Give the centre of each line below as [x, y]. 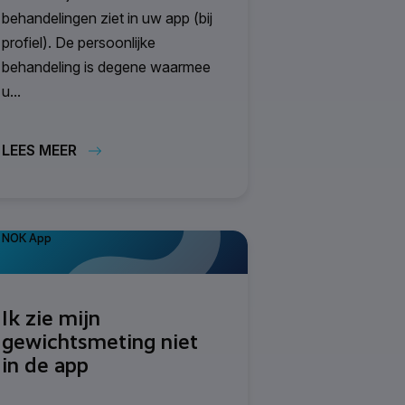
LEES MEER [39, 150]
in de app [45, 365]
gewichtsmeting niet [100, 341]
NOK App [27, 238]
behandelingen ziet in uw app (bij [107, 18]
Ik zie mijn [51, 318]
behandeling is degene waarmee [106, 66]
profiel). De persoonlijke [79, 42]
